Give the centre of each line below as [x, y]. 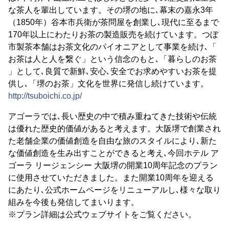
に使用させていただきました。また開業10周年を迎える [111, 178]
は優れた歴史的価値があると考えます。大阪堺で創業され [114, 129]
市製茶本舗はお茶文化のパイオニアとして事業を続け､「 [112, 47]
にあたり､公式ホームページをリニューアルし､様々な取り [114, 190]
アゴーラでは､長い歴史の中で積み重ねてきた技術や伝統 [112, 116]
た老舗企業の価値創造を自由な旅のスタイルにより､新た [112, 141]
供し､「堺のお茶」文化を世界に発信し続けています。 [108, 84]
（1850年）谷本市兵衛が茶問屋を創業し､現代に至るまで [113, 22]
